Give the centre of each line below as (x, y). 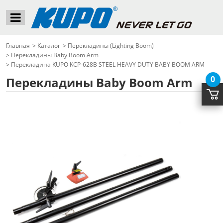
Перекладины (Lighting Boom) (111, 46)
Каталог (49, 46)
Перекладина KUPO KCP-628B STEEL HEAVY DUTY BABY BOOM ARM (108, 64)
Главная (18, 46)
